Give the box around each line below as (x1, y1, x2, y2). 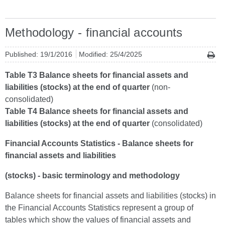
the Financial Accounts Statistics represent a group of (5, 203, 193, 212)
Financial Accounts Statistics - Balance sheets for (5, 139, 193, 148)
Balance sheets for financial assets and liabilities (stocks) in (5, 191, 216, 200)
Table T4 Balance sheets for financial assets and (5, 107, 188, 116)
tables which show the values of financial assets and (5, 215, 191, 224)
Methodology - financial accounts (5, 26, 183, 39)
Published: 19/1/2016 (5, 50, 74, 58)
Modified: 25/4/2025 (79, 50, 142, 58)
